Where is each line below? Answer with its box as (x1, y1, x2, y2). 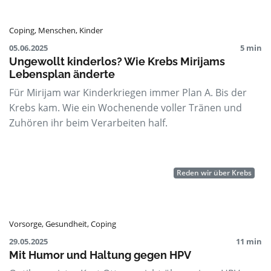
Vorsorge (9, 218, 42, 229)
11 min (236, 235, 262, 247)
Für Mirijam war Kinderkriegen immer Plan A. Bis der (9, 85, 247, 99)
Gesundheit (45, 218, 87, 229)
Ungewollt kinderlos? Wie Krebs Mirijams (9, 54, 225, 68)
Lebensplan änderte (9, 67, 115, 80)
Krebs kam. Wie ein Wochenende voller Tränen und (9, 100, 242, 114)
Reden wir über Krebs (177, 167, 252, 178)
